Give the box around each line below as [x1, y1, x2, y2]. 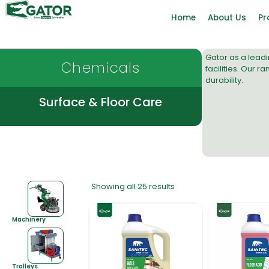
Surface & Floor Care [39, 93, 163, 110]
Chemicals [61, 58, 141, 77]
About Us [207, 12, 246, 24]
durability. [205, 74, 243, 86]
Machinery [12, 214, 46, 224]
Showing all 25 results [91, 180, 175, 192]
